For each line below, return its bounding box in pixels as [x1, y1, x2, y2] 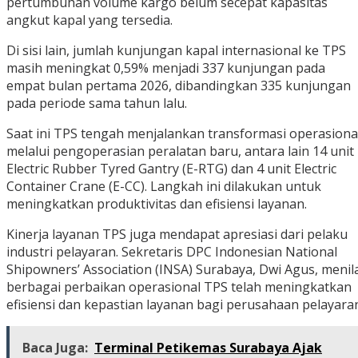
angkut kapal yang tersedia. [6, 11, 173, 30]
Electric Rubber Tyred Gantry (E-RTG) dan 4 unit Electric [6, 160, 336, 178]
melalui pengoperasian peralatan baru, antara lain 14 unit [6, 142, 354, 161]
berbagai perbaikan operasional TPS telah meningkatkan [6, 278, 352, 296]
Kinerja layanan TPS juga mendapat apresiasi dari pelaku [6, 225, 348, 244]
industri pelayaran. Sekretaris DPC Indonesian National [6, 243, 337, 261]
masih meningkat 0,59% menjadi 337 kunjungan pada [6, 59, 325, 78]
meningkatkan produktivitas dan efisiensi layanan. [6, 195, 307, 213]
